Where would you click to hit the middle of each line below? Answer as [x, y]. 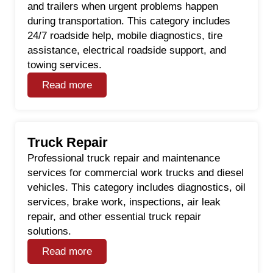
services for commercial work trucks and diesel [136, 172]
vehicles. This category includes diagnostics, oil [136, 187]
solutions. [49, 231]
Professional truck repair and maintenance [124, 158]
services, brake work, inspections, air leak [124, 202]
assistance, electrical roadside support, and [127, 50]
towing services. [65, 65]
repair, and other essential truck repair [114, 216]
